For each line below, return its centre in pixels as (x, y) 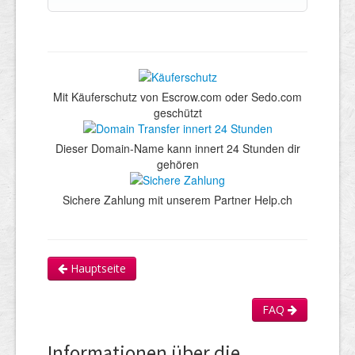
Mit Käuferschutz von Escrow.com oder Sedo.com (177, 96)
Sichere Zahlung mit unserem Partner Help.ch (177, 199)
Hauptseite (97, 268)
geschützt (177, 112)
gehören (177, 164)
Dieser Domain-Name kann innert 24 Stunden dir (177, 148)
